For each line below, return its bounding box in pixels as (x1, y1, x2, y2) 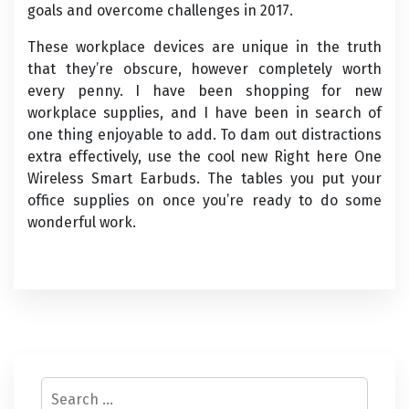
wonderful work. (27, 214, 136, 231)
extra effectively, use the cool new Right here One (27, 148, 382, 165)
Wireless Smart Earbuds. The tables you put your (27, 170, 382, 187)
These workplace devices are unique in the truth (27, 38, 382, 56)
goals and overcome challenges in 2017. (27, 2, 293, 19)
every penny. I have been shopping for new (27, 82, 382, 100)
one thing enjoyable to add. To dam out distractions (27, 126, 382, 143)
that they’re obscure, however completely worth (27, 60, 382, 78)
